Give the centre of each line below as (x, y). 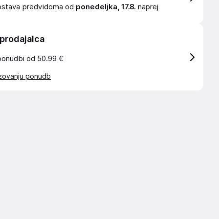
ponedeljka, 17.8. (106, 7)
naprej (147, 7)
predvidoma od (49, 7)
